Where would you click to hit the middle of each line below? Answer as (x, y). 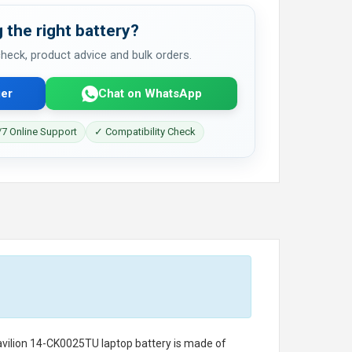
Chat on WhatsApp (150, 93)
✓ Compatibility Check (145, 132)
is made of (199, 343)
